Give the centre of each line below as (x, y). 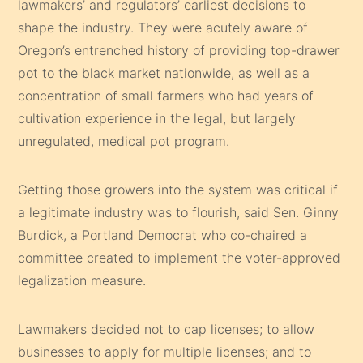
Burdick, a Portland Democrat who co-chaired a (163, 235)
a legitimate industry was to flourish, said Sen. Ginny (179, 212)
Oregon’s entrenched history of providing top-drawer (179, 50)
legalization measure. (82, 280)
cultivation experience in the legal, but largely (157, 118)
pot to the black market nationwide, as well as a (164, 73)
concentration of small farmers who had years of (166, 95)
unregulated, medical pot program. (124, 141)
